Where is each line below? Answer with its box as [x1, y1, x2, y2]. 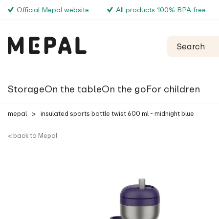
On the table [44, 83, 102, 94]
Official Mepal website [17, 5, 89, 14]
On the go [102, 83, 146, 94]
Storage [8, 83, 44, 94]
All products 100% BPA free [115, 5, 206, 14]
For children [146, 83, 200, 94]
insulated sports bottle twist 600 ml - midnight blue [41, 109, 194, 117]
